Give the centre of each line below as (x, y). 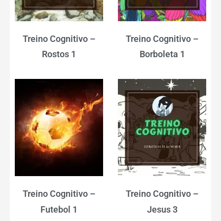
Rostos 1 (59, 54)
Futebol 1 (59, 209)
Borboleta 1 (162, 54)
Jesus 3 (162, 209)
